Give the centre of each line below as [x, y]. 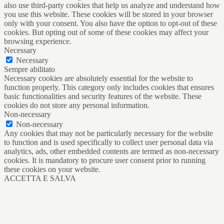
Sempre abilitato [29, 69]
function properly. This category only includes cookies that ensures [109, 87]
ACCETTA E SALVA [40, 178]
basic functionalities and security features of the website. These [103, 96]
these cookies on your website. [52, 169]
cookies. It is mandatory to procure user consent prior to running [105, 160]
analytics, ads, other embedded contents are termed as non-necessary [111, 151]
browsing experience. [38, 41]
